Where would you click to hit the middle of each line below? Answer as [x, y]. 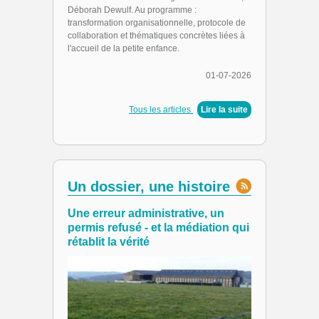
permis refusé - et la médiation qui [158, 228]
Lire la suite [224, 110]
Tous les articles [161, 110]
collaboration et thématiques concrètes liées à [156, 36]
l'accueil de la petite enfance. [124, 48]
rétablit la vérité [109, 242]
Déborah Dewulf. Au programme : [132, 10]
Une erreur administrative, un [146, 213]
